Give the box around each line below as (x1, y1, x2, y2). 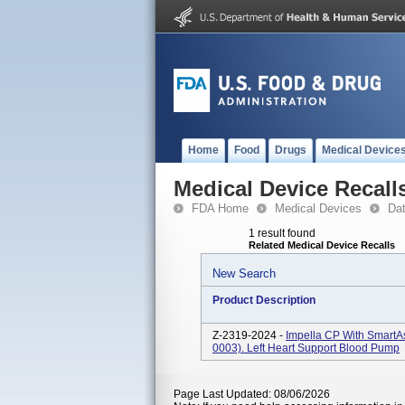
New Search (212, 267, 276, 280)
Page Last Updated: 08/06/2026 (174, 388, 330, 400)
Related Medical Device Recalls (249, 240, 395, 250)
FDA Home (192, 202, 249, 215)
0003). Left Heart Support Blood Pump (212, 342, 400, 354)
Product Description (212, 294, 316, 306)
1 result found (249, 227, 316, 240)
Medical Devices (275, 202, 362, 215)
